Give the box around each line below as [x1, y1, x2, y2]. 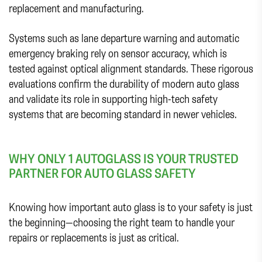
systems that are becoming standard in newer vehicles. [9, 106, 237, 122]
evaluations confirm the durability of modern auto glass [9, 76, 239, 91]
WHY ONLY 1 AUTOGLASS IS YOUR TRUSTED [9, 150, 239, 167]
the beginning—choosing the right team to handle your [9, 215, 235, 230]
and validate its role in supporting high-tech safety [9, 91, 218, 106]
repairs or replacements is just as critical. [9, 230, 179, 245]
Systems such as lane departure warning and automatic [9, 30, 239, 46]
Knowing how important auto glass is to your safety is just [9, 199, 253, 215]
